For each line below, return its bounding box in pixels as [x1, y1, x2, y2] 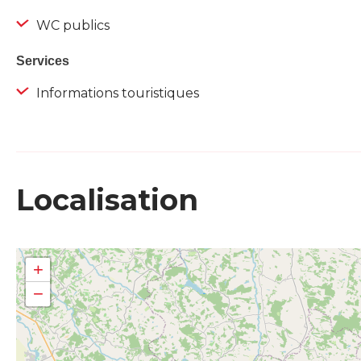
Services [16, 54, 69, 68]
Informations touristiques [33, 85, 199, 102]
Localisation [16, 182, 198, 218]
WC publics [33, 18, 110, 34]
